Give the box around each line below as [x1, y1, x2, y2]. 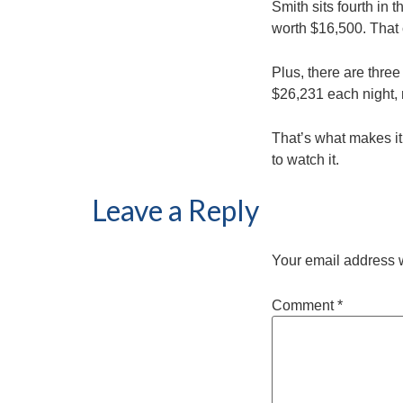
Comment [272, 297, 337, 313]
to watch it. [272, 152, 339, 167]
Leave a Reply [92, 193, 259, 228]
